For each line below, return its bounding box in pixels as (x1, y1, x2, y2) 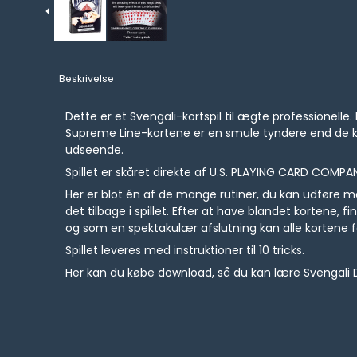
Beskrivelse (59, 72, 115, 86)
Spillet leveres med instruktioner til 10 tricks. (65, 242, 305, 259)
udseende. (65, 142, 124, 159)
